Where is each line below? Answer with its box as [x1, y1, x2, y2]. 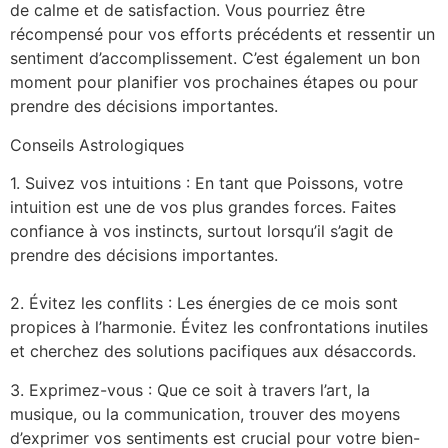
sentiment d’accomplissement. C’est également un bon [10, 48, 420, 69]
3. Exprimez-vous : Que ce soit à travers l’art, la [10, 379, 370, 400]
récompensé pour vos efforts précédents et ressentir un [10, 24, 435, 45]
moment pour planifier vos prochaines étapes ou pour [10, 72, 418, 93]
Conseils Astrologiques [10, 134, 184, 155]
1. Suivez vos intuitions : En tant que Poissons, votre [10, 173, 403, 194]
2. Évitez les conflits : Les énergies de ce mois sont [10, 293, 398, 314]
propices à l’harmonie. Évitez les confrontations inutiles [10, 317, 428, 338]
